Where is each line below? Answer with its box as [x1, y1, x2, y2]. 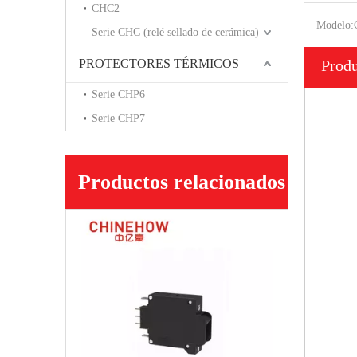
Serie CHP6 [92, 88, 145, 101]
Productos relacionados [78, 171, 285, 194]
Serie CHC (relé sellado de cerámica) [92, 26, 259, 39]
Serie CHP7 [92, 112, 145, 125]
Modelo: [316, 19, 354, 32]
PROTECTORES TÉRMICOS [79, 57, 239, 71]
